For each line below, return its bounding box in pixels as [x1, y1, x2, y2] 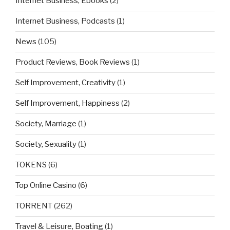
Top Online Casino [15, 181, 76, 190]
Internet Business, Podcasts [15, 16, 115, 26]
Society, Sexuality [15, 140, 76, 149]
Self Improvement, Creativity [15, 78, 116, 88]
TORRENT [15, 201, 52, 211]
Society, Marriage [15, 119, 76, 129]
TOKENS [15, 160, 47, 170]
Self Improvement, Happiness [15, 99, 120, 108]
